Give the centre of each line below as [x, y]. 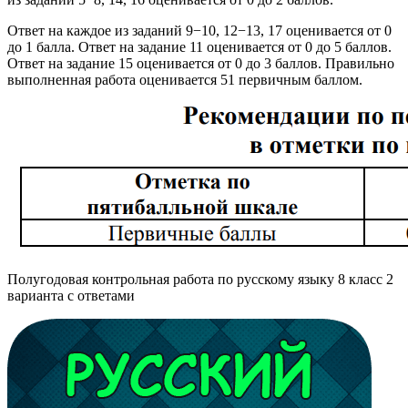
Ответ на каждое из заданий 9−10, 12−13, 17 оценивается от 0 [199, 31]
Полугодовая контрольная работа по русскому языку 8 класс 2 [200, 279]
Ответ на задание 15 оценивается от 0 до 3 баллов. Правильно [201, 63]
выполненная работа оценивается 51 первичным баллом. [185, 80]
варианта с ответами [71, 296]
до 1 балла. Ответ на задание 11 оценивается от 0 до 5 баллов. [199, 47]
